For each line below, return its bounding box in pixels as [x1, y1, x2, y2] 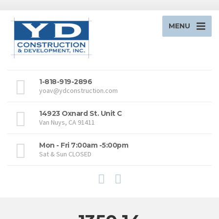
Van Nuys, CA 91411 [39, 118, 95, 127]
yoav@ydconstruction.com [39, 86, 118, 95]
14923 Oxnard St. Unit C [39, 109, 122, 118]
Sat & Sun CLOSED [39, 150, 91, 158]
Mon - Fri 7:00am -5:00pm [39, 141, 128, 150]
